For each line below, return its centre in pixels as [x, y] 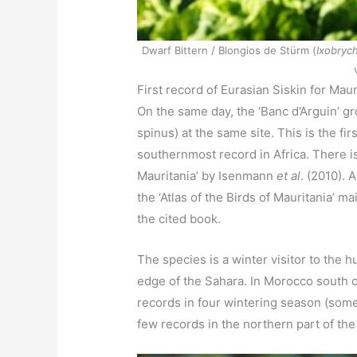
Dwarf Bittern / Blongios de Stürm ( [229, 51]
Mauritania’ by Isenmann [207, 176]
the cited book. [179, 219]
